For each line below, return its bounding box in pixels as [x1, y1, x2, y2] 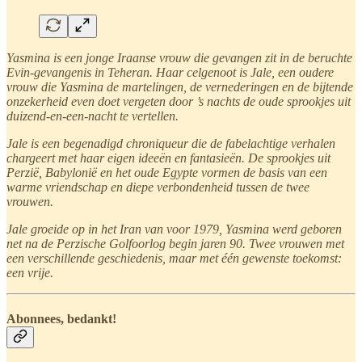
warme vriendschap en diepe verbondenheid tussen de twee [6, 179, 309, 194]
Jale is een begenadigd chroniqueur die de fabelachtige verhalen [6, 136, 335, 150]
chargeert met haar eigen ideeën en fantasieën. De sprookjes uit [6, 150, 330, 165]
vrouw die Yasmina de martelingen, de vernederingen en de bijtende [6, 79, 353, 94]
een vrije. [6, 265, 53, 280]
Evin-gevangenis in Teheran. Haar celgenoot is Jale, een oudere [6, 65, 334, 79]
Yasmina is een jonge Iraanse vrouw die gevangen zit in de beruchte [6, 50, 352, 65]
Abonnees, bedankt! [6, 312, 116, 326]
